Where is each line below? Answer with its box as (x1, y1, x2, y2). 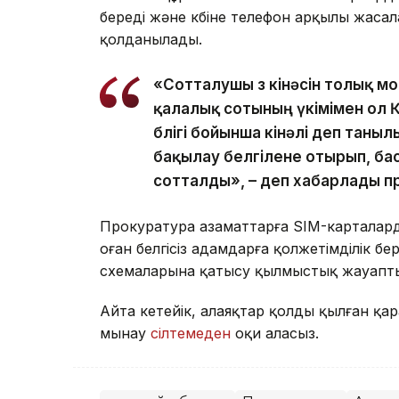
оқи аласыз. (235, 324, 319, 343)
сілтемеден (151, 324, 235, 343)
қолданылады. (100, 30, 202, 49)
